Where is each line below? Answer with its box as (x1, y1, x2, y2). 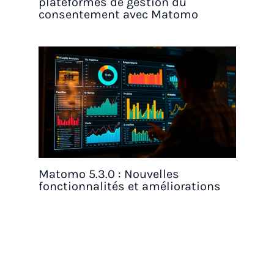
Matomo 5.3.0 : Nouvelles (38, 166, 179, 181)
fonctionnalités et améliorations (38, 179, 221, 193)
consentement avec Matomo (38, 7, 198, 21)
